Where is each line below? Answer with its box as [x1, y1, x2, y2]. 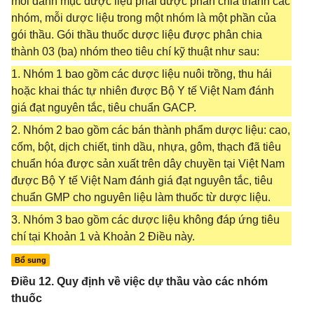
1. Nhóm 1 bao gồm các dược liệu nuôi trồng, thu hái [11, 68, 272, 80]
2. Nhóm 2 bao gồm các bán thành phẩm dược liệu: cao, [11, 124, 290, 136]
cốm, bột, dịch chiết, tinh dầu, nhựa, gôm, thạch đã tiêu [11, 141, 281, 153]
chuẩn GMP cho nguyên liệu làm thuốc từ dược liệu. [11, 191, 271, 203]
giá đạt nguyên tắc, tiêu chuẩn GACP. [11, 102, 196, 114]
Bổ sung [15, 256, 46, 264]
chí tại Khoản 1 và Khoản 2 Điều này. [11, 231, 195, 243]
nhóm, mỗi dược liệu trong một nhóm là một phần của [11, 12, 276, 24]
